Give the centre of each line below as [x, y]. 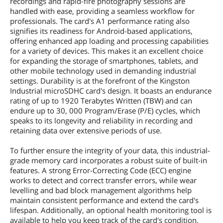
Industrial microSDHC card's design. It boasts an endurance [111, 90]
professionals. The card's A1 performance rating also [100, 21]
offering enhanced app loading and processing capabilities [109, 41]
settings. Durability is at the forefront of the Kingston [100, 80]
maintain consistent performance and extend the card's [104, 200]
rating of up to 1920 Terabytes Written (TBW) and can [101, 100]
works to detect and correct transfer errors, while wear [103, 180]
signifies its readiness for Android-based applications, [101, 31]
